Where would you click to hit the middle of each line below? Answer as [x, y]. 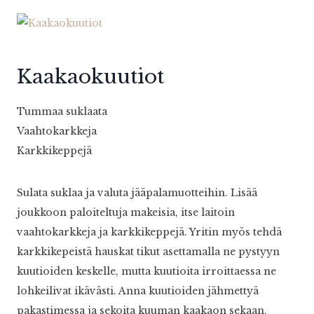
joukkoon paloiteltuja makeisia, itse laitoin [126, 213]
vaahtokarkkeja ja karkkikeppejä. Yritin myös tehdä [149, 232]
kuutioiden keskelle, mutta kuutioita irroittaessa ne [146, 272]
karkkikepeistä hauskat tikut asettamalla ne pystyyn [148, 252]
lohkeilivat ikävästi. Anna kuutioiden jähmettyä [138, 291]
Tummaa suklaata [62, 112]
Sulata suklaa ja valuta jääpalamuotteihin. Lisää [137, 193]
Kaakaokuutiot [90, 77]
